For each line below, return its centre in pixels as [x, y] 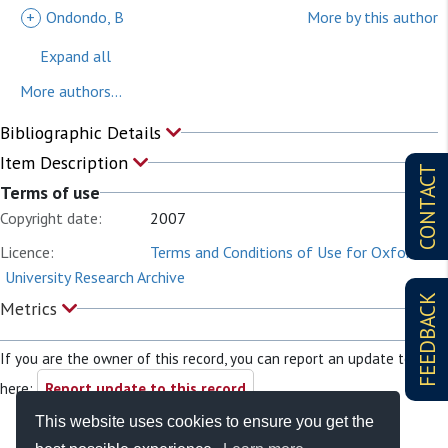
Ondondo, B [85, 17]
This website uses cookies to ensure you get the [205, 421]
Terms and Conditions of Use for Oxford [284, 252]
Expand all [75, 56]
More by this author [372, 17]
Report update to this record [145, 388]
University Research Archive [95, 277]
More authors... [71, 91]
